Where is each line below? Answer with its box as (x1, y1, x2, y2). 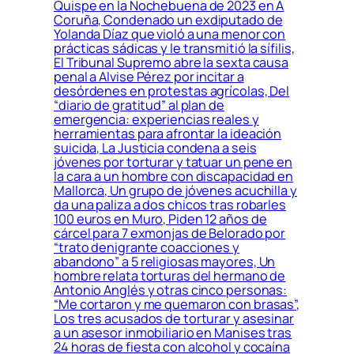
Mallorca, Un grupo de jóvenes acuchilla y (54, 182, 297, 200)
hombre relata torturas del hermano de (54, 267, 286, 285)
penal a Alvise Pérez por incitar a (54, 68, 244, 86)
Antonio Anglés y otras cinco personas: (54, 281, 288, 299)
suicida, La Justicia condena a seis (54, 139, 257, 157)
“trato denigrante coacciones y (54, 239, 239, 257)
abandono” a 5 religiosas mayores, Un (54, 253, 276, 271)
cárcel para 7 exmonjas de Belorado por (54, 224, 286, 243)
